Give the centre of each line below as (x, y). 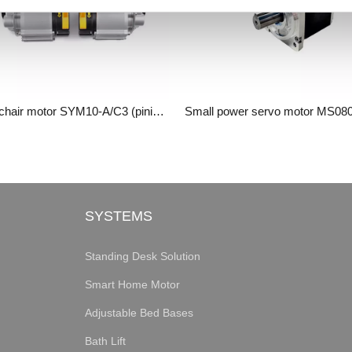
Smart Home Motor (132, 285)
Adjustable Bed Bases (139, 313)
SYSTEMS (118, 216)
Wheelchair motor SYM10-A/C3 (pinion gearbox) (158, 112)
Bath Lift (105, 341)
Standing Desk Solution (142, 257)
